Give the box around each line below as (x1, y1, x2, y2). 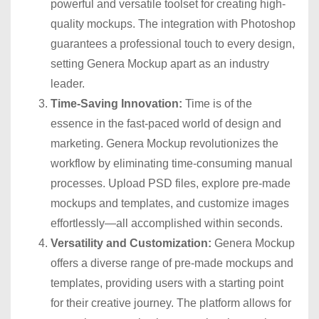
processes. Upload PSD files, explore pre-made (51, 177, 291, 190)
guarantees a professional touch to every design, (51, 38, 295, 51)
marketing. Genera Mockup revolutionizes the (51, 137, 278, 150)
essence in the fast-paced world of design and (51, 117, 281, 130)
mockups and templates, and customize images (51, 197, 289, 210)
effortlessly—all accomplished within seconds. (51, 217, 283, 230)
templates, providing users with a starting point (51, 277, 283, 290)
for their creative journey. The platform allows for (51, 297, 291, 310)
